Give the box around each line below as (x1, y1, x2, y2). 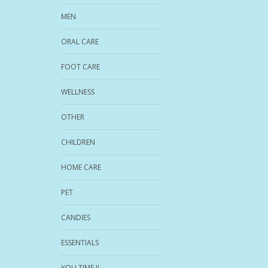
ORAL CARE (61, 36, 99, 47)
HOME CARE (61, 162, 101, 172)
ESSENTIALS (61, 237, 99, 248)
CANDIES (61, 212, 90, 223)
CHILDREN (61, 136, 95, 147)
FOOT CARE (61, 61, 100, 72)
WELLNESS (61, 86, 95, 97)
